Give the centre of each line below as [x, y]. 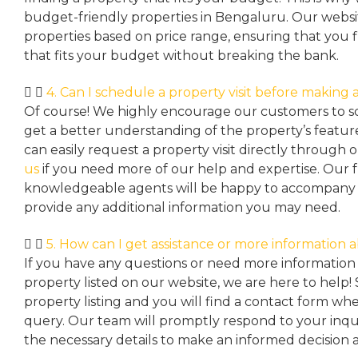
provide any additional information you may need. [182, 207]
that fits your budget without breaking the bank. [181, 56]
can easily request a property [118, 150]
